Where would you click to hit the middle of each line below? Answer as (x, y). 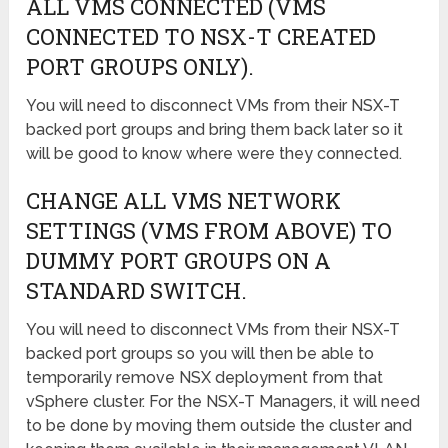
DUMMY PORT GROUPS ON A (179, 261)
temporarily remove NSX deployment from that (205, 378)
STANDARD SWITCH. (137, 291)
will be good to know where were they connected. (214, 154)
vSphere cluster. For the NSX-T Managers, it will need (223, 402)
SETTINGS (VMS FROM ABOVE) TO (209, 231)
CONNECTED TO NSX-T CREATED (201, 37)
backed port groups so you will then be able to (200, 354)
